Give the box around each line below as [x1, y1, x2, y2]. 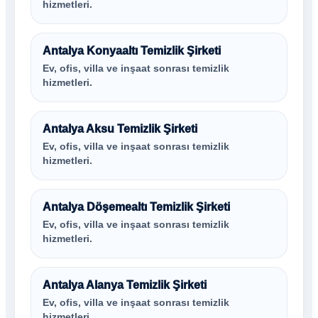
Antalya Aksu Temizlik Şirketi [43, 123, 197, 135]
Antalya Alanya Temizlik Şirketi [43, 279, 207, 291]
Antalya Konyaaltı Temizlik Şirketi [43, 45, 221, 57]
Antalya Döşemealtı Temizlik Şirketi [43, 201, 230, 213]
